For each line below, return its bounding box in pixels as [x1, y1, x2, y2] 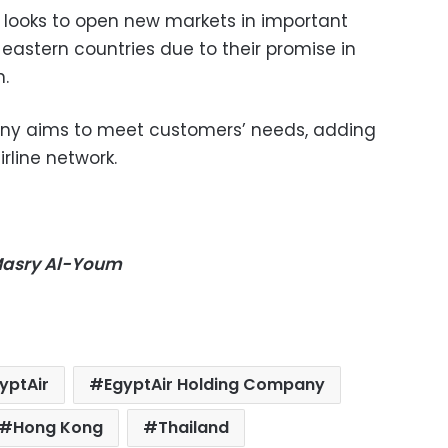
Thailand [158, 415, 230, 439]
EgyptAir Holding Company [104, 372, 326, 396]
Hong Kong [13, 415, 104, 439]
